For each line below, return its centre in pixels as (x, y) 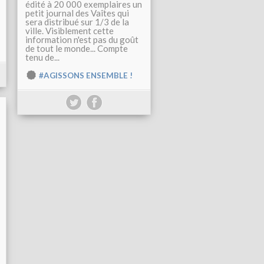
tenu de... (42, 57)
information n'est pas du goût (82, 40)
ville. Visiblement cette (70, 31)
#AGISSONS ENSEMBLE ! (86, 76)
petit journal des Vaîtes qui (77, 13)
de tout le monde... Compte (77, 49)
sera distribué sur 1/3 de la (77, 22)
